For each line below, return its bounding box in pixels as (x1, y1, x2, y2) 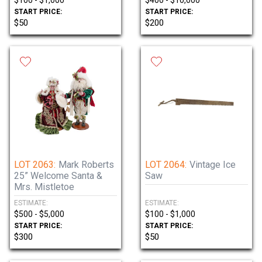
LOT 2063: (14, 159, 56, 170)
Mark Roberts (58, 159, 114, 170)
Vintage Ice (189, 159, 236, 170)
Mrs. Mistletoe (14, 181, 74, 192)
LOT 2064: (145, 159, 187, 170)
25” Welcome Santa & (14, 170, 102, 181)
